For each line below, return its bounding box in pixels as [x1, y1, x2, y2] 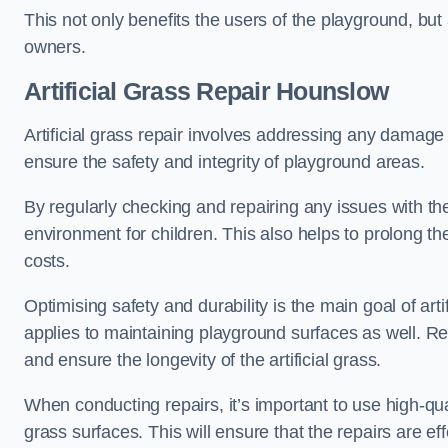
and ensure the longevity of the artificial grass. [24, 350, 382, 370]
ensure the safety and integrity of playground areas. [24, 152, 425, 172]
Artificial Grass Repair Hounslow [24, 77, 388, 105]
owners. [24, 37, 86, 57]
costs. [24, 251, 70, 271]
